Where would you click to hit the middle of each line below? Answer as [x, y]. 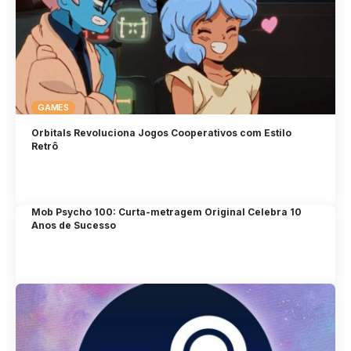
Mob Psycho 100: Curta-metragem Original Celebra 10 [167, 212]
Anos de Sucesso [74, 225]
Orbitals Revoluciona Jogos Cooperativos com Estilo [162, 133]
